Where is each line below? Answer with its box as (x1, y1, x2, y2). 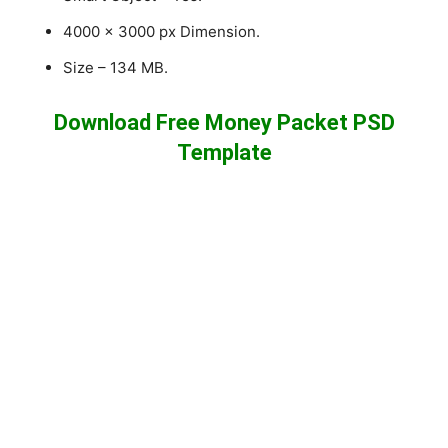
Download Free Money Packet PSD (53, 110, 395, 136)
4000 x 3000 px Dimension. (63, 22, 261, 42)
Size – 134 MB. (63, 58, 169, 78)
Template (176, 140, 272, 166)
